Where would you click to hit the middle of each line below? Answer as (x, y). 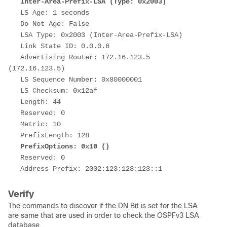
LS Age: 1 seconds (55, 12)
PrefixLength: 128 (55, 135)
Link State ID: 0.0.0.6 (65, 46)
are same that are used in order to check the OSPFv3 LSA (104, 215)
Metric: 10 (41, 124)
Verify (21, 194)
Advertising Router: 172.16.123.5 (14, 57)
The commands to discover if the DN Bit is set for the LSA (103, 205)
